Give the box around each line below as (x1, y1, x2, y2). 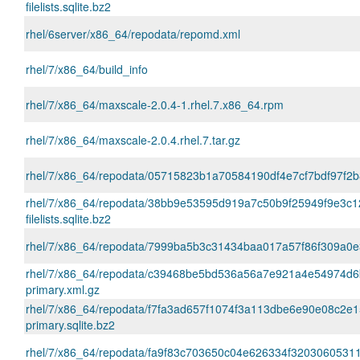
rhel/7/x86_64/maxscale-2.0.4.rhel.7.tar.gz (26, 132, 240, 148)
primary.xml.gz (26, 281, 100, 297)
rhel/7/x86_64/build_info (26, 61, 148, 77)
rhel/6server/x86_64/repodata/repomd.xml (26, 26, 240, 42)
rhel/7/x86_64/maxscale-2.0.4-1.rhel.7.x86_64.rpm (26, 96, 284, 112)
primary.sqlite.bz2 (26, 317, 115, 333)
